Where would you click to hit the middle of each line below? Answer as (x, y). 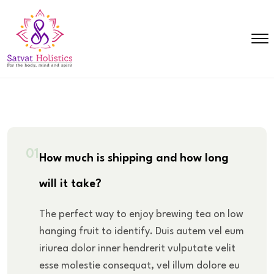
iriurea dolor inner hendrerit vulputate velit (137, 248)
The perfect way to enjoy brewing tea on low (141, 214)
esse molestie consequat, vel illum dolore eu (139, 265)
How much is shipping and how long (134, 158)
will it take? (70, 184)
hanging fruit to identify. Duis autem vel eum (142, 231)
